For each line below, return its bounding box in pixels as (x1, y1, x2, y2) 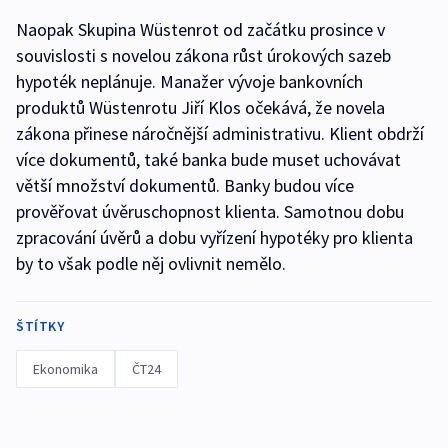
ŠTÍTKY (16, 317, 64, 335)
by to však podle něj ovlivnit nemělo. (16, 252, 286, 275)
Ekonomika (33, 360, 98, 378)
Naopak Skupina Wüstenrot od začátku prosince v (16, 18, 385, 41)
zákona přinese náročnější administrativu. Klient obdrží (16, 122, 424, 145)
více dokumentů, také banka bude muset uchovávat (16, 148, 401, 171)
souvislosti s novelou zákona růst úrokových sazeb (16, 44, 391, 67)
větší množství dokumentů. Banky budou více (16, 174, 354, 197)
